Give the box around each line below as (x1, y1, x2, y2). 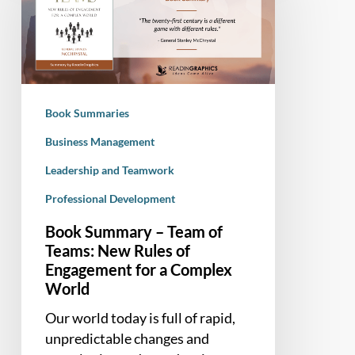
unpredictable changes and (44, 330, 209, 348)
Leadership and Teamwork (44, 163, 174, 177)
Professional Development (44, 192, 175, 206)
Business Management (44, 135, 155, 149)
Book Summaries (44, 106, 129, 120)
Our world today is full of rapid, (44, 309, 235, 327)
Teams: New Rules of (44, 241, 190, 261)
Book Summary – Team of (44, 222, 223, 242)
